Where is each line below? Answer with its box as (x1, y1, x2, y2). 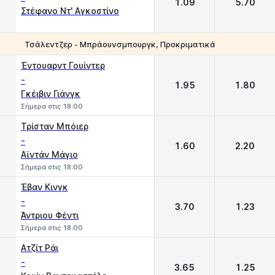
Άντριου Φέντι (21, 210, 79, 220)
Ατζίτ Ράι (21, 242, 58, 253)
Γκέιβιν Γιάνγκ (21, 88, 80, 99)
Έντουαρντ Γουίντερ (21, 60, 105, 71)
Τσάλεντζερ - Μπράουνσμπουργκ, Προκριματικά (25, 39, 215, 49)
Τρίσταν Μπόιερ (21, 121, 88, 131)
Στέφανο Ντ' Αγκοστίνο (21, 6, 119, 16)
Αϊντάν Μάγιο (21, 149, 78, 160)
